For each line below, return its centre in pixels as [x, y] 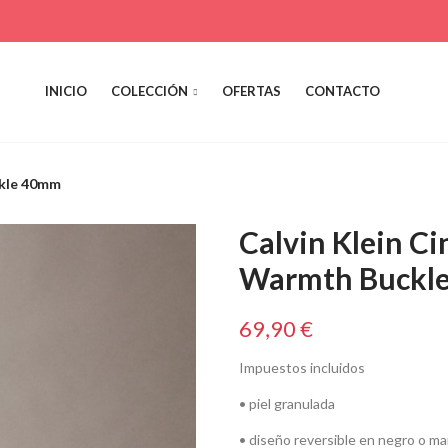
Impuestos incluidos [302, 367]
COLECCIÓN [149, 91]
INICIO [65, 91]
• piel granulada [287, 403]
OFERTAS [251, 91]
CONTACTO [342, 91]
